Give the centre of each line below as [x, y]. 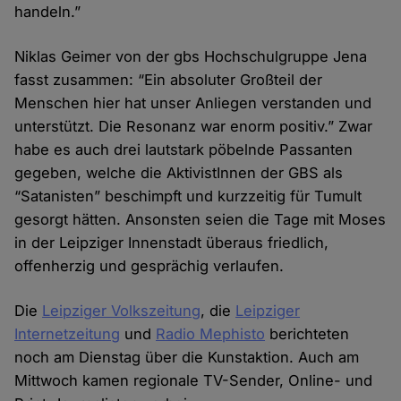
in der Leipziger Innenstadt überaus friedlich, [172, 243]
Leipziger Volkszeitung [122, 311]
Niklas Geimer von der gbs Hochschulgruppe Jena [191, 57]
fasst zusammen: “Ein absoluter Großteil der [169, 80]
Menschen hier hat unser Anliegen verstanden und [193, 103]
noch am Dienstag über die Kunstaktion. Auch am [187, 358]
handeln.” [48, 12]
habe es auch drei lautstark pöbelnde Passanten [184, 150]
